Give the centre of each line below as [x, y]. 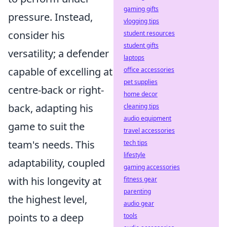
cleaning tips [141, 106]
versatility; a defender [59, 53]
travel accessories [149, 130]
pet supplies [141, 82]
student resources [149, 33]
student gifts [141, 45]
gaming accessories [152, 167]
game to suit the [46, 126]
